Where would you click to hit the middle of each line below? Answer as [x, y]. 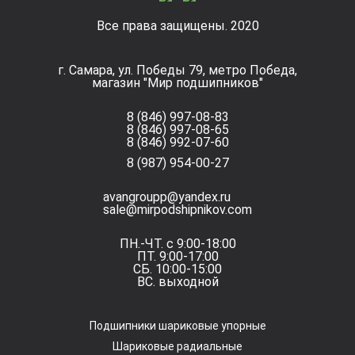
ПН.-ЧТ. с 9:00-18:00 [177, 244]
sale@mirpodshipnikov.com [177, 210]
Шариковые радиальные [177, 346]
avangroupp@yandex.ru [167, 197]
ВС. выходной [177, 282]
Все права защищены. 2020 [177, 26]
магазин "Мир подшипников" [177, 83]
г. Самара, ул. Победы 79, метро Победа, [177, 70]
